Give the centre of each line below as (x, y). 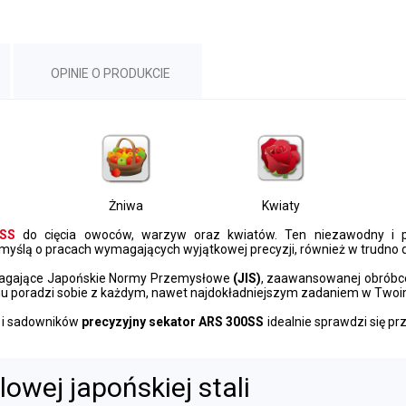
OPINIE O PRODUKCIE (111, 73)
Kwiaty (280, 205)
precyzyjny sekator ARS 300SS (172, 321)
